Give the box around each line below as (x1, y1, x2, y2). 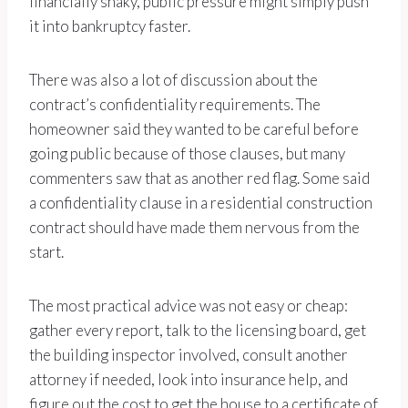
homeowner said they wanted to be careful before (29, 119, 359, 139)
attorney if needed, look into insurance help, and (29, 370, 348, 390)
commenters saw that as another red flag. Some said (29, 168, 370, 189)
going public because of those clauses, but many (29, 144, 345, 164)
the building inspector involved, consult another (29, 345, 348, 365)
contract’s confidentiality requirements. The (29, 95, 321, 115)
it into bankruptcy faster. (29, 16, 190, 36)
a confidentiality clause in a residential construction (29, 193, 372, 213)
